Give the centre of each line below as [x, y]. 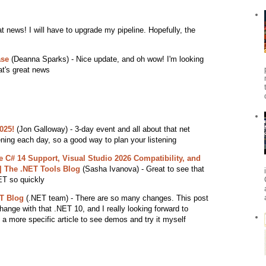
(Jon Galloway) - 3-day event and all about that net [102, 129]
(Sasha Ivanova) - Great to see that [142, 169]
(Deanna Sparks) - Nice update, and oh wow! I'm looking [106, 59]
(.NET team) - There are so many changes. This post [116, 198]
